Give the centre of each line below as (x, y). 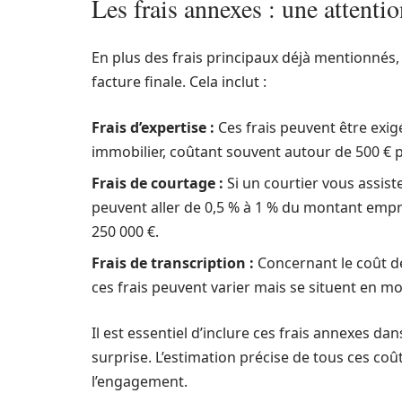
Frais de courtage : (157, 183)
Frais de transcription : (173, 263)
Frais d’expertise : (153, 127)
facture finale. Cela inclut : (179, 82)
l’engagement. (140, 381)
